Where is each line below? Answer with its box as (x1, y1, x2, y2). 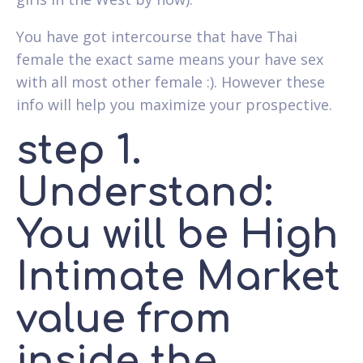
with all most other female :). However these (16, 71, 325, 92)
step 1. (16, 129, 141, 173)
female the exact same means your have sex (16, 49, 323, 69)
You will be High (16, 213, 339, 257)
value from (16, 297, 232, 341)
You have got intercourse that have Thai (16, 26, 297, 46)
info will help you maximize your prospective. (16, 94, 332, 114)
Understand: (16, 171, 272, 215)
